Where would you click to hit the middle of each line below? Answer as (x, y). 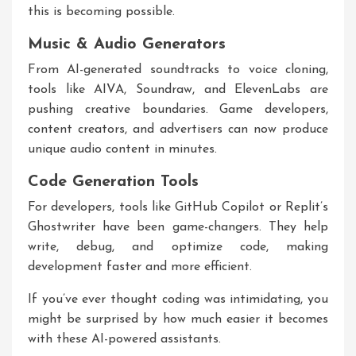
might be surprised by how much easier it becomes (178, 319)
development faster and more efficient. (140, 267)
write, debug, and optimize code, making (178, 247)
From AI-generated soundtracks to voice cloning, (178, 70)
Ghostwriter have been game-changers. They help (178, 227)
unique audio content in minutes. (122, 149)
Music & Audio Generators (127, 44)
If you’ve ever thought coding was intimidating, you (178, 300)
